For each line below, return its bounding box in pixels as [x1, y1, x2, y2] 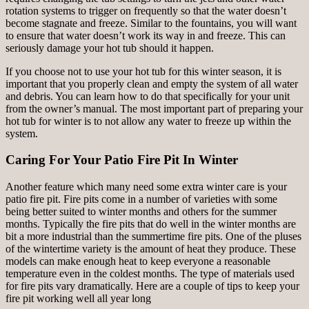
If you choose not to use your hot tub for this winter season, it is [6, 65, 281, 77]
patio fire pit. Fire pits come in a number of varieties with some [6, 193, 277, 206]
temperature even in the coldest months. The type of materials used [6, 268, 295, 280]
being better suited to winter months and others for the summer [6, 206, 277, 218]
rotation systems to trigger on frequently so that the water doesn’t [6, 4, 286, 17]
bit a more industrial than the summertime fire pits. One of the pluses [6, 230, 301, 243]
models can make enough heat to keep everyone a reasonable [6, 255, 270, 268]
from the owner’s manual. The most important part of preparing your [6, 102, 303, 114]
